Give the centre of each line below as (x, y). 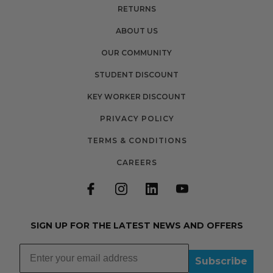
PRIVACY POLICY (137, 119)
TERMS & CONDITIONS (137, 141)
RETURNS (136, 9)
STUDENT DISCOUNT (136, 75)
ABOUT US (136, 31)
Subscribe (221, 261)
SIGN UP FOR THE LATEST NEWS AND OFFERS (136, 226)
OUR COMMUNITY (136, 53)
